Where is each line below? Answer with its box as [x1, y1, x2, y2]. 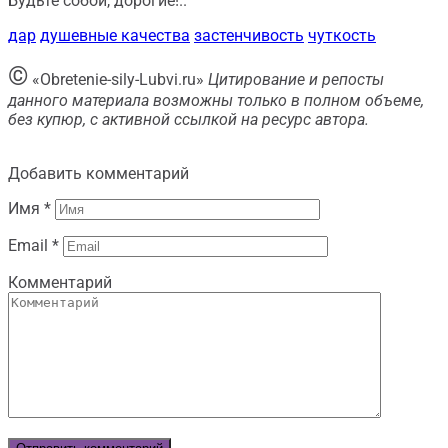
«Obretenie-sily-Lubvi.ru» [28, 70, 208, 89]
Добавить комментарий [8, 164, 189, 183]
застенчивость [194, 26, 304, 45]
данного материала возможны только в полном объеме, [8, 91, 424, 110]
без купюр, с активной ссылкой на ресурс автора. [8, 110, 369, 129]
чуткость [308, 26, 376, 45]
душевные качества [40, 26, 190, 45]
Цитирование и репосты [208, 70, 384, 89]
